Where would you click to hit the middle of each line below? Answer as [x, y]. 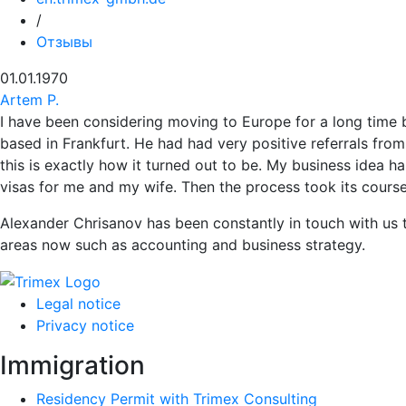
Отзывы [64, 41]
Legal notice [78, 304]
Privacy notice [85, 326]
